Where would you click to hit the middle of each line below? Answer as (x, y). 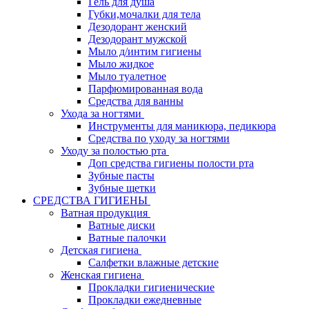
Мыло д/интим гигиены (145, 51)
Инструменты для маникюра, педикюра (182, 126)
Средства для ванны (136, 101)
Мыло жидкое (121, 64)
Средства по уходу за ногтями (159, 138)
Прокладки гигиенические (151, 287)
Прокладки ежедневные (145, 300)
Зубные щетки (122, 188)
